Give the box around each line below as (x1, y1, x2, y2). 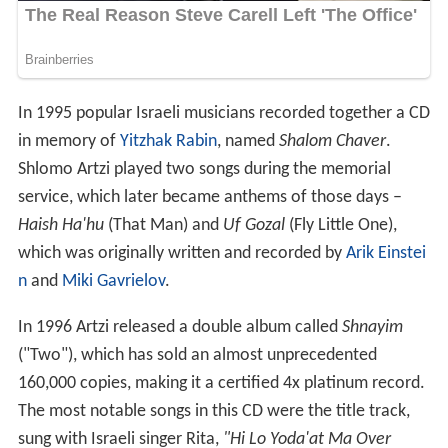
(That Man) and (103, 216, 223, 236)
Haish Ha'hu (17, 216, 104, 236)
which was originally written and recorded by (17, 244, 346, 264)
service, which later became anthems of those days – (17, 188, 402, 208)
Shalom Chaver (278, 132, 386, 152)
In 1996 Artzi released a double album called (17, 318, 342, 338)
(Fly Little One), (284, 216, 397, 236)
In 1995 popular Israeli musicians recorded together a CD (17, 104, 430, 124)
